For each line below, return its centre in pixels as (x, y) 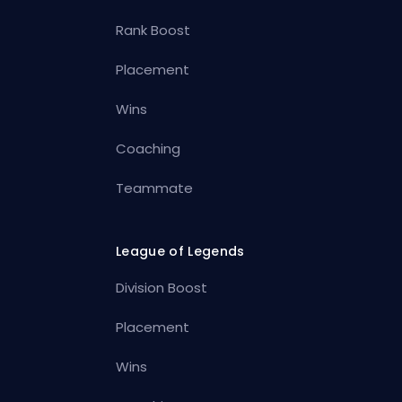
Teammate (155, 188)
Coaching (149, 149)
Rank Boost (153, 31)
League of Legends (180, 252)
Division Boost (162, 288)
